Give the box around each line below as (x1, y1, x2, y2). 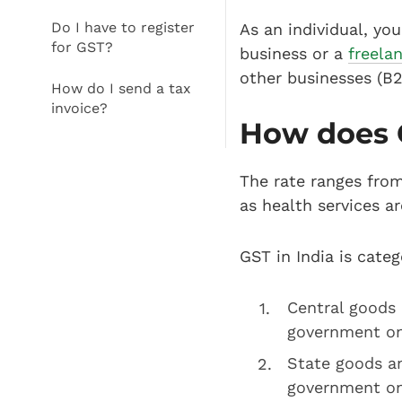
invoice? (51, 100, 108, 118)
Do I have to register (51, 19, 62, 37)
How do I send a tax (51, 80, 62, 98)
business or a (240, 44, 348, 64)
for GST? (51, 39, 113, 57)
